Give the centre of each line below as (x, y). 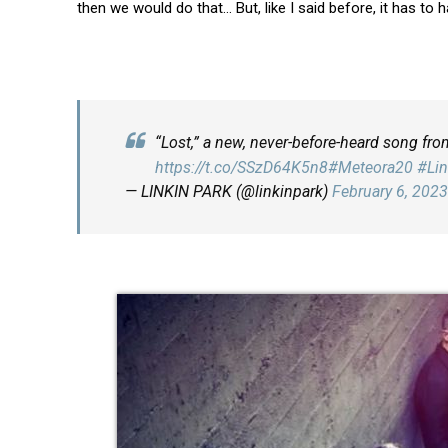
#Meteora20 (370, 167)
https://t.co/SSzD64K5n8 (241, 167)
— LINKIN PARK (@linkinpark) (228, 191)
